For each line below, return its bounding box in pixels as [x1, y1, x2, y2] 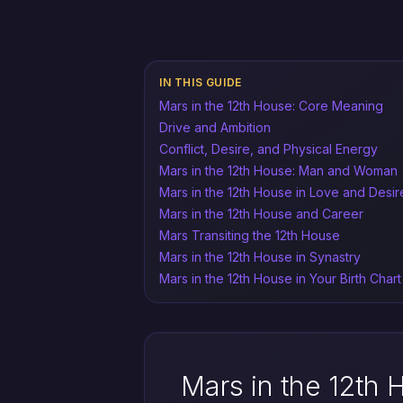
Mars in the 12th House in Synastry [159, 249, 361, 264]
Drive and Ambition [159, 120, 271, 135]
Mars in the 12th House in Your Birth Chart [159, 271, 401, 286]
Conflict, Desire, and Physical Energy [159, 141, 378, 157]
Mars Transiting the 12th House [159, 228, 340, 243]
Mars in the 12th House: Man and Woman [159, 163, 398, 178]
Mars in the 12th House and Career [159, 206, 363, 221]
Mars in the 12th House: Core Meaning [159, 98, 383, 113]
